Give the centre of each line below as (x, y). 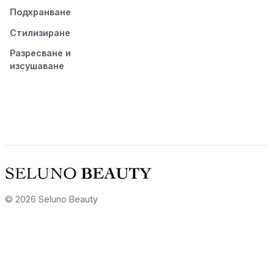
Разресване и (40, 53)
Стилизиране (40, 32)
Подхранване (40, 12)
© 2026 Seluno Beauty (51, 199)
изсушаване (37, 66)
